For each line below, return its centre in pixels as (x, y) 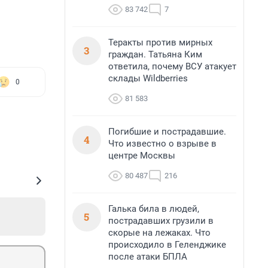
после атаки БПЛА (148, 257)
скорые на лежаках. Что (159, 233)
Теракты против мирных (160, 42)
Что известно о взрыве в (162, 144)
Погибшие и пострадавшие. (167, 132)
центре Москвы (142, 156)
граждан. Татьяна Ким (155, 54)
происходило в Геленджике (167, 245)
